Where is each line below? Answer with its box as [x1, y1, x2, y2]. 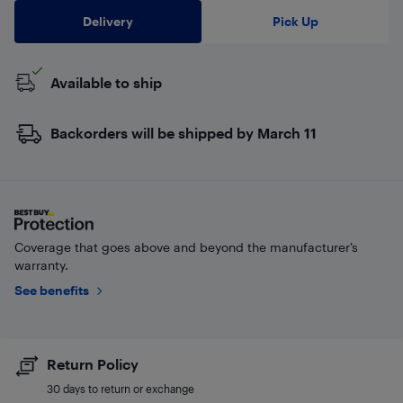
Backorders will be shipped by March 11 [50, 124, 317, 141]
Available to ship [50, 74, 162, 91]
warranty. [14, 257, 68, 273]
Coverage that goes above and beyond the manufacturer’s [14, 239, 358, 255]
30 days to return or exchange [47, 382, 194, 395]
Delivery [83, 13, 133, 29]
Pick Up [272, 13, 318, 29]
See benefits [14, 282, 89, 298]
